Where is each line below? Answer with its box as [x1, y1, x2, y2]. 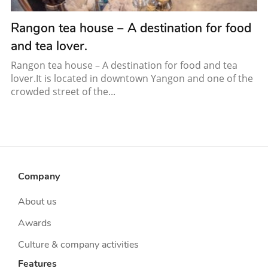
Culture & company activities [18, 237, 139, 251]
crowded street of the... [11, 84, 115, 98]
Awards [18, 216, 51, 230]
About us [18, 194, 57, 208]
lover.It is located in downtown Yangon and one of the [11, 71, 253, 85]
